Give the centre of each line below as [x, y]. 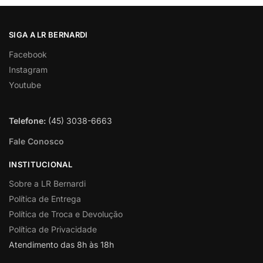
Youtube [25, 85]
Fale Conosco [36, 141]
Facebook [28, 54]
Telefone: [27, 120]
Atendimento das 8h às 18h [61, 245]
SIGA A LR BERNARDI [48, 35]
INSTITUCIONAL [41, 164]
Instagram [28, 69]
